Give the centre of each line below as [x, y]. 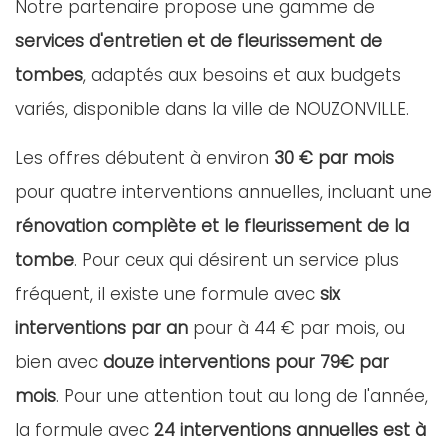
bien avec [59, 362]
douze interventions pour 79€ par [246, 362]
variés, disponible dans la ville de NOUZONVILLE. [212, 109]
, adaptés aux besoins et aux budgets [242, 75]
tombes [49, 75]
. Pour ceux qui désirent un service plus [236, 260]
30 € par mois [334, 158]
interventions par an [101, 328]
